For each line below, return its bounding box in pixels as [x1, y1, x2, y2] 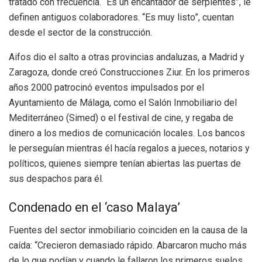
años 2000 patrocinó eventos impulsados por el [9, 81, 204, 93]
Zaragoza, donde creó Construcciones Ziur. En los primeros [9, 66, 250, 78]
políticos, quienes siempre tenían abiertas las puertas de [9, 157, 241, 169]
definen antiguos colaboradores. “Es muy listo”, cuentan [9, 11, 234, 23]
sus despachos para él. [9, 173, 104, 184]
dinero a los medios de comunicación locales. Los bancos [9, 127, 245, 139]
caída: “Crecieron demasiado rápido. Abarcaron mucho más [9, 240, 247, 251]
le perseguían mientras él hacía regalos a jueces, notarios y [9, 142, 250, 154]
